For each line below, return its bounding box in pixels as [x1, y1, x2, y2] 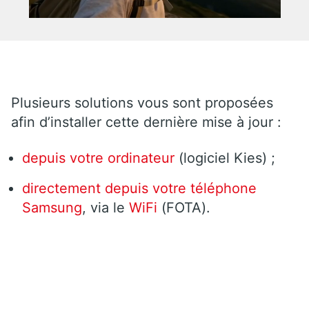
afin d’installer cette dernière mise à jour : [11, 113, 281, 130]
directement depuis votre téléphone [22, 179, 257, 197]
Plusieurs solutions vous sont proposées [11, 94, 273, 111]
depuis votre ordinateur [22, 149, 175, 166]
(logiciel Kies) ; [175, 149, 275, 166]
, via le [82, 199, 125, 216]
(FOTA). [161, 199, 210, 216]
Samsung [22, 199, 82, 216]
